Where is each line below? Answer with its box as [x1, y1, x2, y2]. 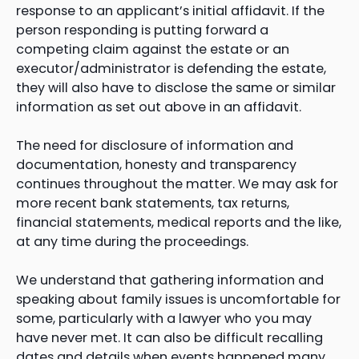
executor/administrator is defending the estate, [16, 58, 326, 78]
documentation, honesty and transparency [16, 155, 296, 174]
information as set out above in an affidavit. [16, 97, 301, 116]
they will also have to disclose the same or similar [16, 78, 336, 97]
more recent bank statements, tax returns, [16, 193, 289, 212]
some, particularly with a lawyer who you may [16, 309, 312, 328]
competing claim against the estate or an [16, 39, 289, 58]
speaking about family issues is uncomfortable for [16, 289, 341, 309]
